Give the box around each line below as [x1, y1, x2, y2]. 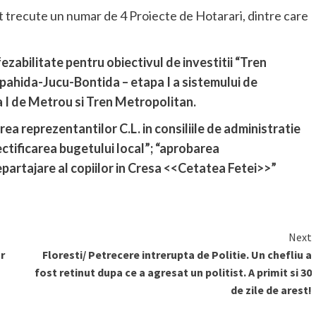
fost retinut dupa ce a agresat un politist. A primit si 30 [34, 265, 312, 279]
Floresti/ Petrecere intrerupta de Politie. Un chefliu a [42, 247, 312, 262]
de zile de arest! [230, 282, 312, 297]
